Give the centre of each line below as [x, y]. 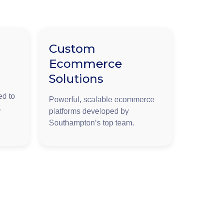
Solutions [76, 79]
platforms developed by [89, 111]
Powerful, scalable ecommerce [102, 100]
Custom [72, 49]
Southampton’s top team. [92, 123]
